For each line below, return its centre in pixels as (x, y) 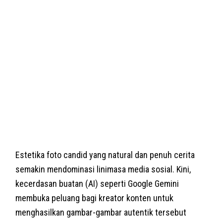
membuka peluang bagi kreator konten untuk (95, 198)
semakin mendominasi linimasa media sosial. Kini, (103, 169)
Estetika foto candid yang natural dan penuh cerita (105, 155)
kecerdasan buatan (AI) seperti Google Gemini (97, 183)
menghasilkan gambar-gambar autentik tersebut (101, 212)
